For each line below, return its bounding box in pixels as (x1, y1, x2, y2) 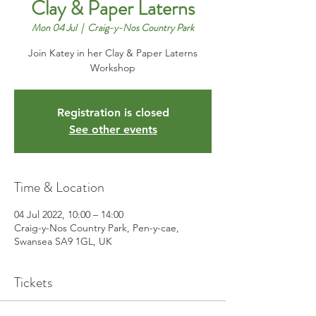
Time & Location (14, 177, 104, 197)
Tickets (14, 272, 52, 293)
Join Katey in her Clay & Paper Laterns (28, 47, 197, 59)
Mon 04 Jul (32, 20, 77, 35)
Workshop (90, 61, 135, 74)
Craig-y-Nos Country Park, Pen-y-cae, (14, 221, 179, 234)
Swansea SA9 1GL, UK (14, 235, 112, 248)
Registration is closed (56, 106, 169, 119)
